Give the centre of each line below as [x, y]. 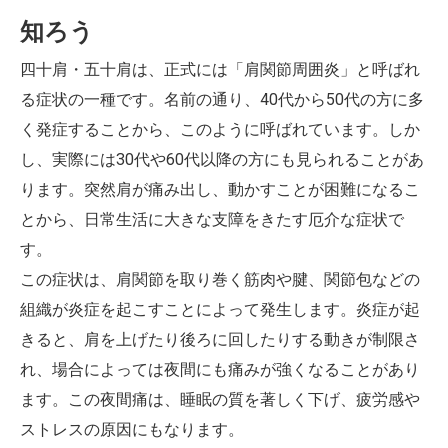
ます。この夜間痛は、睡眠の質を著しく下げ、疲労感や [220, 399]
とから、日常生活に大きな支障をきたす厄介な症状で [212, 219]
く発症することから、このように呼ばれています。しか [220, 129]
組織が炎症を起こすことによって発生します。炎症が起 [220, 309]
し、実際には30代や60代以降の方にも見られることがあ [222, 159]
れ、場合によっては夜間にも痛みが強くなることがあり [220, 369]
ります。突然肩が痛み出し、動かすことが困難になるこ [220, 189]
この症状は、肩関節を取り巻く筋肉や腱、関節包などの [220, 279]
